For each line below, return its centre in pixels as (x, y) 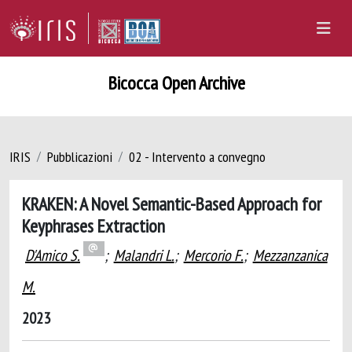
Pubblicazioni (80, 157)
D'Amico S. (53, 255)
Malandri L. (144, 255)
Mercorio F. (213, 255)
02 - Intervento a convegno (197, 157)
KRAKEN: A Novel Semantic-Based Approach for (172, 203)
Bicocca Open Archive (176, 83)
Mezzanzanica (290, 255)
